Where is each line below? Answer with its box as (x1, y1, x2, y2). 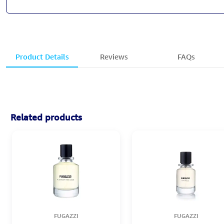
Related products (10, 111, 82, 123)
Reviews (100, 51, 128, 61)
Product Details (15, 51, 69, 61)
